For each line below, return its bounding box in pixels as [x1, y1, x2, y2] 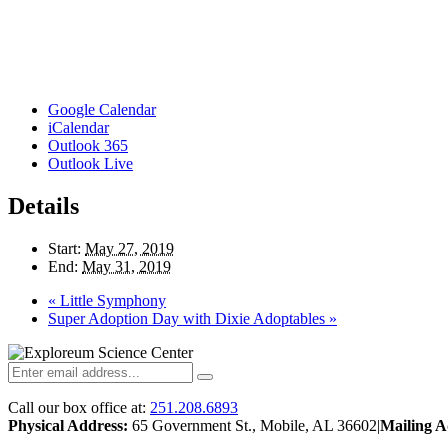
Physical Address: [8, 416, 128, 434]
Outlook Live [48, 154, 133, 172]
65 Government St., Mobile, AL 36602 [128, 416, 377, 434]
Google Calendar [48, 100, 156, 118]
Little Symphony [56, 291, 166, 309]
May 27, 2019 [85, 239, 174, 257]
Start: [48, 239, 81, 257]
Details [8, 192, 79, 219]
